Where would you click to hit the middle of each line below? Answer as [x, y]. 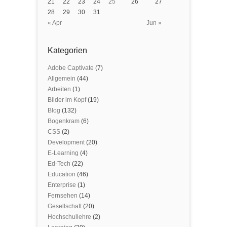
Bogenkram [64, 121]
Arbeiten [59, 89]
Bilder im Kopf [67, 100]
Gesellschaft [65, 206]
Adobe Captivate [71, 68]
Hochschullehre [69, 217]
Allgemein [62, 79]
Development [66, 142]
